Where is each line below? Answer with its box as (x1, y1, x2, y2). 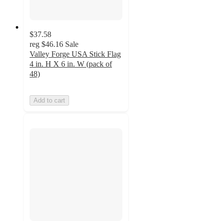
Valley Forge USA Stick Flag (30, 49, 121, 58)
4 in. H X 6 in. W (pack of (30, 59, 112, 68)
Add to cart (34, 96, 65, 104)
